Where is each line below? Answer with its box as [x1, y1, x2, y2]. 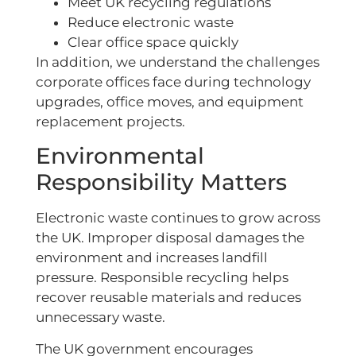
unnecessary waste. [36, 309, 165, 326]
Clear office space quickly [68, 33, 238, 50]
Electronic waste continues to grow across [36, 210, 320, 226]
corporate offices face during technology [36, 73, 311, 90]
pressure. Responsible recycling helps [36, 269, 288, 286]
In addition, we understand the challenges [36, 53, 319, 70]
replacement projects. [36, 113, 185, 130]
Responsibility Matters [36, 168, 287, 196]
